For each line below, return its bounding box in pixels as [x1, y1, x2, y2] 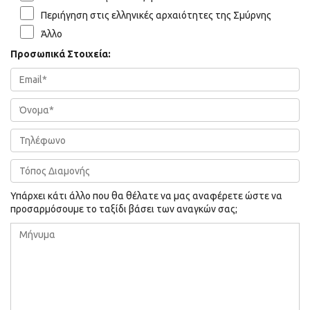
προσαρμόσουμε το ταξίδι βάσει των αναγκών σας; [10, 203, 237, 215]
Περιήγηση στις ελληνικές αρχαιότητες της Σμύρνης [41, 9, 271, 21]
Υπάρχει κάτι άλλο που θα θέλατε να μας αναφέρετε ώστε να [10, 190, 282, 201]
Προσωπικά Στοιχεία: [10, 48, 111, 60]
